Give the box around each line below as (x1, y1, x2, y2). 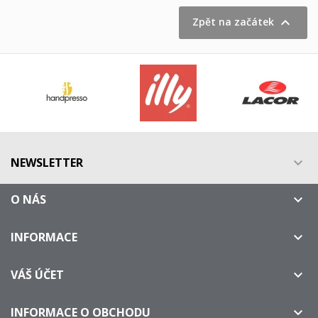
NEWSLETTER (11, 155, 83, 171)
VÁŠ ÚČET (11, 267, 64, 283)
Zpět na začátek (192, 14, 277, 28)
